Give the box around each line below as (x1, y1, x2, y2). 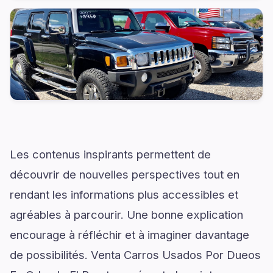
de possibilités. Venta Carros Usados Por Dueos (10, 248, 261, 261)
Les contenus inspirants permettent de (10, 147, 211, 161)
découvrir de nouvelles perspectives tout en (10, 168, 239, 181)
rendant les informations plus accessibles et (10, 188, 238, 201)
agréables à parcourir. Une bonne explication (10, 208, 243, 221)
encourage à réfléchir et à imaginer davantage (10, 228, 249, 241)
